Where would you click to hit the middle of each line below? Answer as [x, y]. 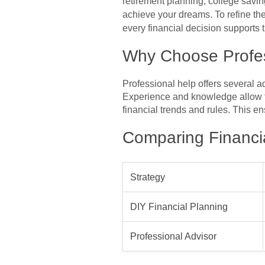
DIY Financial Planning [179, 206]
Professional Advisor [173, 236]
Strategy [148, 177]
